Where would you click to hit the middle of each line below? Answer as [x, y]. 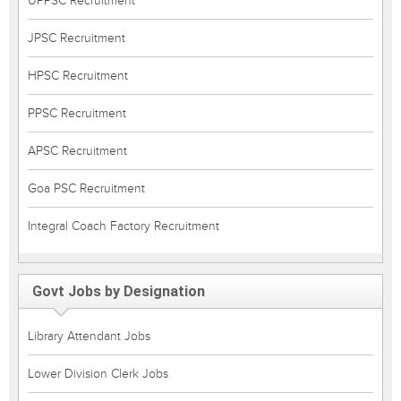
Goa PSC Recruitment [86, 188]
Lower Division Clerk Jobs [98, 374]
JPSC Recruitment [77, 38]
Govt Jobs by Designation [119, 291]
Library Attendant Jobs [89, 336]
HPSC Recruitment [78, 76]
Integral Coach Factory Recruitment [124, 226]
